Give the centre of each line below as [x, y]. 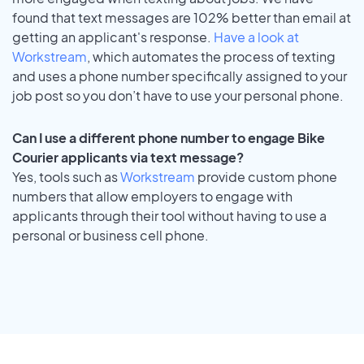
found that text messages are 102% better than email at [182, 17]
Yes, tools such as [66, 177]
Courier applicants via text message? [128, 158]
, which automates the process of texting [211, 56]
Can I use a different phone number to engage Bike [169, 138]
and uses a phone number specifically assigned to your [180, 76]
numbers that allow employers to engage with [152, 197]
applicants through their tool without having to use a [169, 216]
